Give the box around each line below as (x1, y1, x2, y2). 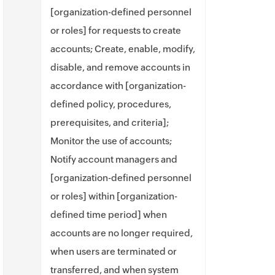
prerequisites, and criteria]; (50, 117, 169, 128)
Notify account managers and (50, 154, 177, 165)
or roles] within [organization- (50, 191, 177, 201)
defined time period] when (50, 209, 167, 220)
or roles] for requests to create (50, 25, 181, 36)
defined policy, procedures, (50, 99, 171, 109)
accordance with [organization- (50, 80, 186, 91)
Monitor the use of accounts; (50, 136, 172, 146)
